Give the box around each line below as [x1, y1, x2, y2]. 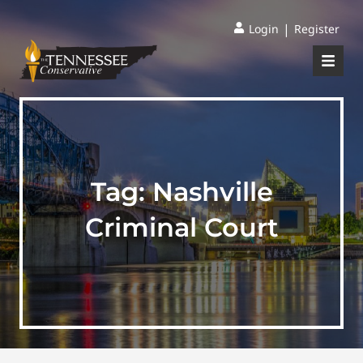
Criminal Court [84, 211, 279, 243]
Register [294, 21, 340, 36]
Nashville [152, 176, 273, 207]
